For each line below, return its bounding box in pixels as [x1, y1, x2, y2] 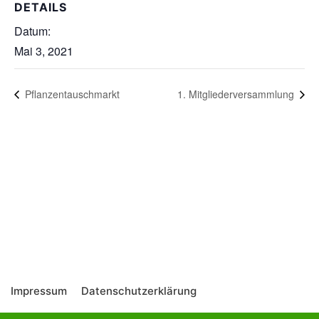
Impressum [11, 283, 67, 298]
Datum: [14, 23, 51, 40]
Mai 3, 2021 [14, 43, 73, 60]
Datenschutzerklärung [81, 283, 197, 298]
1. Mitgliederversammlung [177, 86, 297, 101]
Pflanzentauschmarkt [22, 86, 120, 101]
